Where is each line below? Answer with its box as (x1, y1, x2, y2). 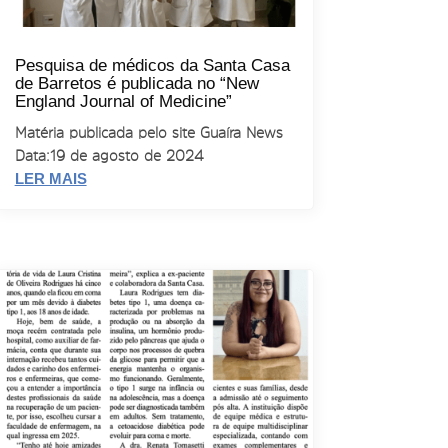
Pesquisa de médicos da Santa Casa (14, 56, 290, 76)
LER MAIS (14, 170, 87, 188)
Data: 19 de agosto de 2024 (14, 148, 203, 164)
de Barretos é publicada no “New (14, 74, 259, 94)
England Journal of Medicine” (14, 92, 232, 112)
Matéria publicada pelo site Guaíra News (14, 125, 283, 141)
